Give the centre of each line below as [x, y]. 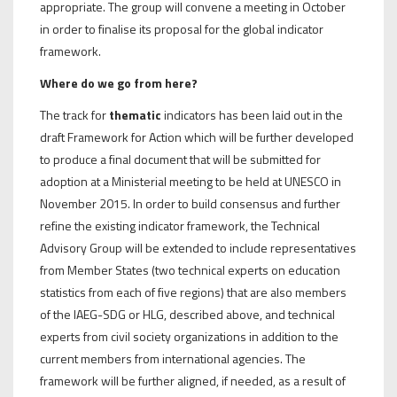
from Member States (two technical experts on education [190, 269]
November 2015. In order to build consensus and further [190, 203]
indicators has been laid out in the [252, 114]
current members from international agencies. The [173, 358]
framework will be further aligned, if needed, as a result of [193, 380]
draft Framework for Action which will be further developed [197, 136]
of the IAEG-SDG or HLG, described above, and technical [187, 314]
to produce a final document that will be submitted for [180, 159]
